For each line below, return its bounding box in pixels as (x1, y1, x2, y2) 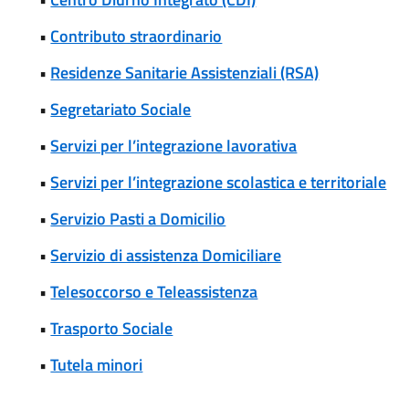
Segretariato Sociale (50, 97, 192, 121)
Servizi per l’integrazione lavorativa (50, 133, 298, 158)
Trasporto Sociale (50, 316, 173, 341)
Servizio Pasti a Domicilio (50, 206, 226, 231)
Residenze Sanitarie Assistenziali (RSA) (50, 60, 320, 85)
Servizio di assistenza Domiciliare (50, 243, 282, 267)
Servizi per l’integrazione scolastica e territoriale (50, 170, 387, 194)
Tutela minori (50, 352, 143, 377)
